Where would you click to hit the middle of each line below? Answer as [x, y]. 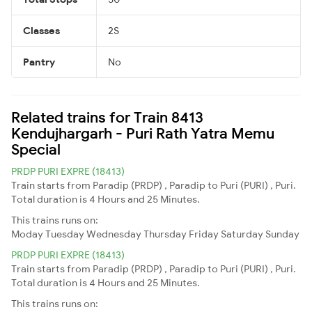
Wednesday [114, 234]
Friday [204, 234]
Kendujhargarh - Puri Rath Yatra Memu [143, 133]
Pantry [39, 62]
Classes [41, 30]
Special [36, 149]
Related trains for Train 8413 [107, 117]
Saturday [242, 234]
